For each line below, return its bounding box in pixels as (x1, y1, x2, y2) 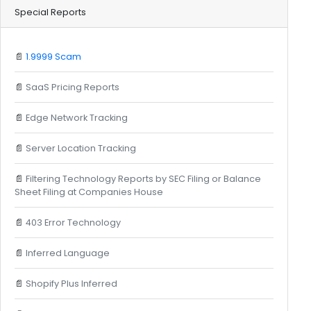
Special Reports (14, 6, 86, 18)
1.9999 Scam (25, 50, 81, 62)
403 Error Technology (25, 216, 121, 228)
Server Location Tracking (25, 142, 136, 154)
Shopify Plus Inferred (25, 277, 117, 289)
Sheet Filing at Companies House (14, 185, 163, 198)
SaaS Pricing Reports (25, 81, 119, 93)
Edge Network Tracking (25, 111, 128, 124)
